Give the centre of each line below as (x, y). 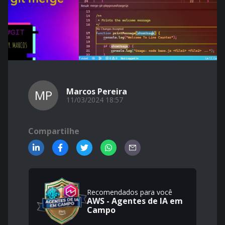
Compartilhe (54, 131)
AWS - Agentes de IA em (135, 201)
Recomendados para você (130, 192)
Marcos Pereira (97, 91)
